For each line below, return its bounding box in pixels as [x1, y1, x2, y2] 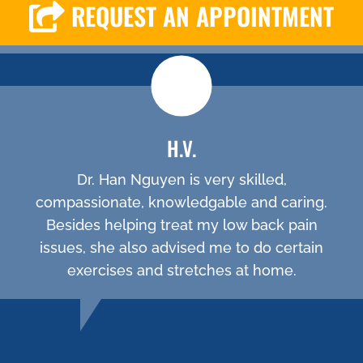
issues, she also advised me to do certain [40, 239, 323, 257]
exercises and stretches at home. [66, 262, 297, 280]
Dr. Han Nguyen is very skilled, [76, 171, 287, 189]
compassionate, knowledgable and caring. [36, 194, 327, 211]
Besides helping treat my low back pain [45, 216, 318, 234]
